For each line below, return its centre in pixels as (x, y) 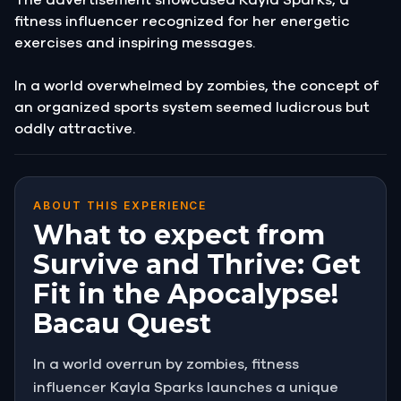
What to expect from (179, 235)
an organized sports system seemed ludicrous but (192, 107)
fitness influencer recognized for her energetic (182, 21)
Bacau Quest (122, 323)
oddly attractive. (77, 128)
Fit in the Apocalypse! (186, 294)
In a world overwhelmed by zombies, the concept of (196, 85)
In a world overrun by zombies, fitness (166, 364)
